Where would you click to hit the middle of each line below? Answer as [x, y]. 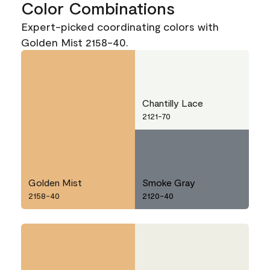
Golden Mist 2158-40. [75, 42]
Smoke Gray [169, 183]
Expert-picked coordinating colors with [120, 27]
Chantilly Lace [173, 103]
